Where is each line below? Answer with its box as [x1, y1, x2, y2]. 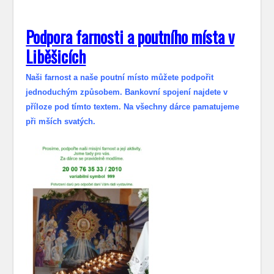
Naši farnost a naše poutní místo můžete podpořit [26, 73, 214, 83]
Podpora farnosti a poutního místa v [26, 24, 235, 50]
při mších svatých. [26, 117, 96, 127]
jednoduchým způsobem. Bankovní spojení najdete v [26, 87, 228, 97]
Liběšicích [26, 44, 86, 69]
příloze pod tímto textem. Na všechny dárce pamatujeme [26, 102, 240, 112]
